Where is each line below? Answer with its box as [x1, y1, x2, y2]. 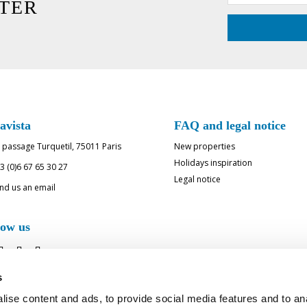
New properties [173, 140, 235, 152]
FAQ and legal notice [173, 119, 286, 132]
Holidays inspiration [173, 157, 252, 169]
